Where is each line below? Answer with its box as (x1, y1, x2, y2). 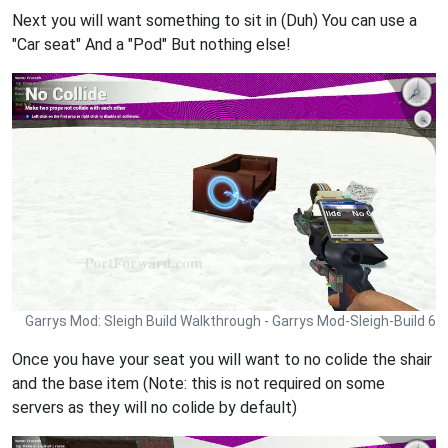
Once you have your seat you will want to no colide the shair (12, 349, 432, 369)
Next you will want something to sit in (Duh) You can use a (12, 10, 417, 30)
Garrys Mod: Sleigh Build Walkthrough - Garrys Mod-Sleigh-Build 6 (25, 312, 436, 329)
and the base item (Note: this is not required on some (12, 373, 385, 393)
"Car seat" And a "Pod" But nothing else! (12, 34, 291, 54)
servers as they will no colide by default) (12, 397, 297, 417)
